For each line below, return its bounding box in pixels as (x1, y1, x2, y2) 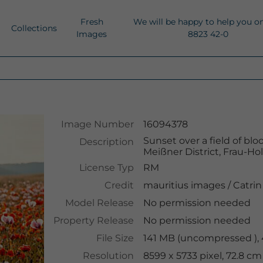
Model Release (65, 197, 134, 208)
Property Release (53, 215, 134, 226)
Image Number (60, 119, 134, 130)
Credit (104, 180, 134, 191)
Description (79, 136, 134, 147)
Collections (11, 22, 57, 33)
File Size (96, 232, 134, 244)
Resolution (82, 250, 134, 261)
